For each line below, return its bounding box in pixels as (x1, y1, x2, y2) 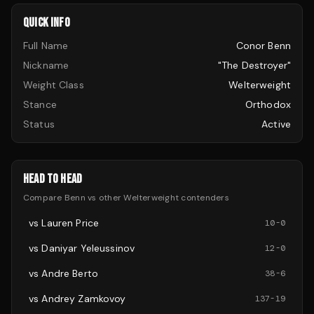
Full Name (23, 39, 69, 52)
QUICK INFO (23, 15, 70, 30)
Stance (23, 98, 57, 111)
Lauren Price (41, 217, 100, 229)
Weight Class (23, 78, 84, 91)
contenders (179, 192, 229, 203)
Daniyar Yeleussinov (41, 242, 135, 254)
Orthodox (245, 98, 291, 111)
